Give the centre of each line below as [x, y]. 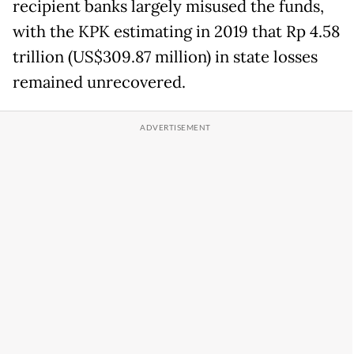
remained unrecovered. [99, 83]
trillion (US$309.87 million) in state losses [165, 57]
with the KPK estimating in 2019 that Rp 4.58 [176, 32]
